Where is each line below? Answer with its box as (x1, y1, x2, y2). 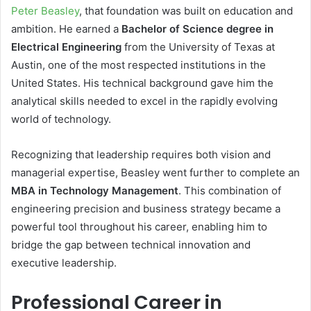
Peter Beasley (11, 4, 79, 17)
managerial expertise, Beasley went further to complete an (11, 166, 300, 179)
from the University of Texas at (121, 40, 275, 53)
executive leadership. (11, 256, 117, 269)
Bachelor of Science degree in (121, 22, 274, 35)
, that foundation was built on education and (79, 4, 293, 17)
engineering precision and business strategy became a (11, 202, 280, 215)
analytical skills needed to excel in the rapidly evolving (11, 94, 278, 108)
